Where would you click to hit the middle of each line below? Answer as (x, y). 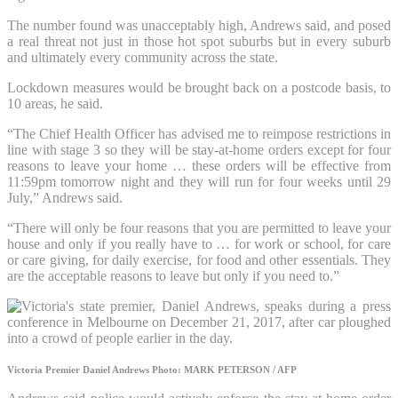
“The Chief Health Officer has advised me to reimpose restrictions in (199, 133)
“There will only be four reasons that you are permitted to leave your (199, 227)
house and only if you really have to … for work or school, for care (199, 243)
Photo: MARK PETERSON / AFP (224, 370)
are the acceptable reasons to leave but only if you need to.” (173, 275)
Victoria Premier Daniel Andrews (80, 370)
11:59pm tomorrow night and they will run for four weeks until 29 (199, 181)
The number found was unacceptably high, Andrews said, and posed (199, 25)
